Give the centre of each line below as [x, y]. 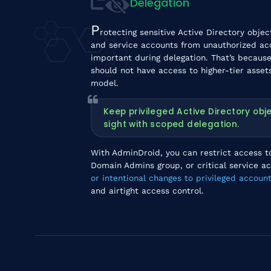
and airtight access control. [147, 190]
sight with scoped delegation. [171, 124]
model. [104, 83]
